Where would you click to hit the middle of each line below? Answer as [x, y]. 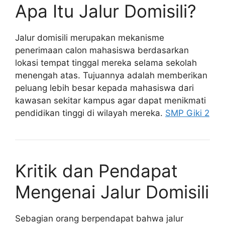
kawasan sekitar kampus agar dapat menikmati [110, 100]
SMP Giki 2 [187, 113]
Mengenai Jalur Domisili [112, 192]
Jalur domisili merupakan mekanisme [90, 37]
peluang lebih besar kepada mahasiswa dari [104, 88]
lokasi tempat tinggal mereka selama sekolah [106, 63]
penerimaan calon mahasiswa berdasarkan [102, 50]
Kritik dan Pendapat [96, 171]
